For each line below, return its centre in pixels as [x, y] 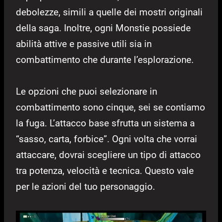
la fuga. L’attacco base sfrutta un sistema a [105, 123]
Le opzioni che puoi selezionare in [86, 91]
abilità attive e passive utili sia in [84, 44]
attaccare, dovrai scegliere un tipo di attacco [108, 155]
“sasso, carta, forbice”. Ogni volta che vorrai [107, 139]
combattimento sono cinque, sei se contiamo [111, 107]
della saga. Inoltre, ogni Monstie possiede [103, 28]
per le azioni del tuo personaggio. [85, 186]
